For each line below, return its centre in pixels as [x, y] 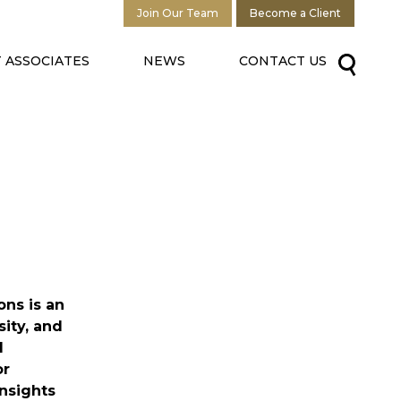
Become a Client [295, 13]
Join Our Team [178, 13]
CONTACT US [283, 60]
